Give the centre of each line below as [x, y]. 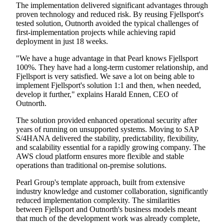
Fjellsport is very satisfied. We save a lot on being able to [105, 76]
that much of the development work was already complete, [108, 218]
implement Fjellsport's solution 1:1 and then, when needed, [108, 85]
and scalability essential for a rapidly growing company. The [111, 147]
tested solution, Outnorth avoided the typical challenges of [107, 23]
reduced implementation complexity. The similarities [98, 200]
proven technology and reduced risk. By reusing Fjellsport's [110, 14]
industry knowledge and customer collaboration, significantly [112, 191]
